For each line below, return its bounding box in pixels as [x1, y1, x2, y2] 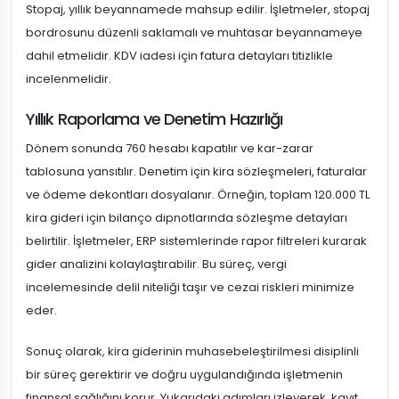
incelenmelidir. [26, 70, 111, 88]
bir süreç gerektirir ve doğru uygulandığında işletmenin [26, 366, 343, 384]
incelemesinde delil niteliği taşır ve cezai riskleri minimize [26, 279, 354, 297]
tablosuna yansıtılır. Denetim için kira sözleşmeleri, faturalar [26, 163, 367, 181]
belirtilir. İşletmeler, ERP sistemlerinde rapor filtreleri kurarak [26, 232, 367, 250]
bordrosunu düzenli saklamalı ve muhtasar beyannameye [26, 24, 362, 42]
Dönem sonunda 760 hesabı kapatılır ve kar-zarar [26, 140, 313, 158]
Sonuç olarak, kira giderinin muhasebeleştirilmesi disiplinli [26, 343, 359, 361]
